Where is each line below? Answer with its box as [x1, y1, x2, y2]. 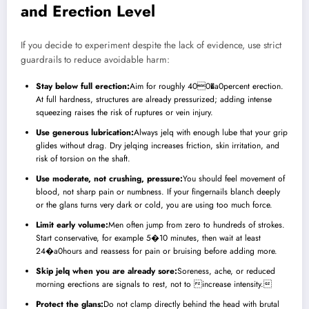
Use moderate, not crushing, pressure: [36, 172, 183, 186]
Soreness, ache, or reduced [177, 265, 275, 278]
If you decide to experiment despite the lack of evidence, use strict [21, 39, 281, 52]
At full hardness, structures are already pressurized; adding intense [36, 93, 272, 106]
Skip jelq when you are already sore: [36, 265, 177, 278]
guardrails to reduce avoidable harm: [21, 53, 170, 67]
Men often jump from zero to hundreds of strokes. [108, 219, 285, 232]
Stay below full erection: [36, 80, 130, 93]
